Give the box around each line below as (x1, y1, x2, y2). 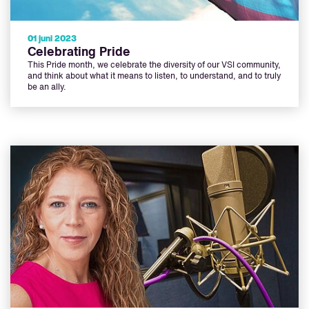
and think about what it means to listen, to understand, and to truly (28, 72, 281, 81)
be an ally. (28, 83, 66, 92)
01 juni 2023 (28, 35, 77, 44)
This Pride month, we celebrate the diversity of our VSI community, (28, 61, 281, 70)
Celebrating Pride (28, 46, 130, 59)
